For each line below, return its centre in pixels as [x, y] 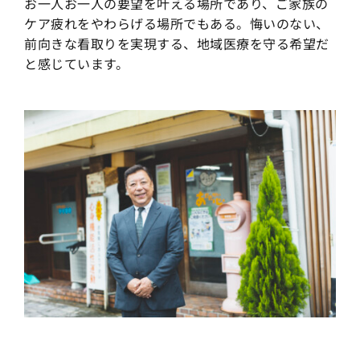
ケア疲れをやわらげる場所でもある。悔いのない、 [177, 23]
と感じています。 [76, 63]
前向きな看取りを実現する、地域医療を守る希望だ [177, 43]
